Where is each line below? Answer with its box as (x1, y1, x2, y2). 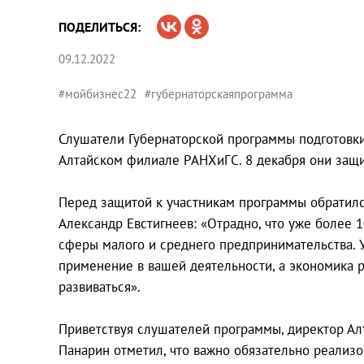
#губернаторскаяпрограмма (145, 85, 292, 102)
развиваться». (58, 277, 141, 296)
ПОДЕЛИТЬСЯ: (58, 18, 141, 35)
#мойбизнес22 (58, 85, 136, 102)
